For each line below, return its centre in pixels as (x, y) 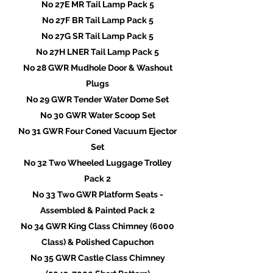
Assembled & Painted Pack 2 (97, 210)
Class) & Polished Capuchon (97, 242)
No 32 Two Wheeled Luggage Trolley (97, 163)
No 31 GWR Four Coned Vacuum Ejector (97, 131)
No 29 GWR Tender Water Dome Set (97, 99)
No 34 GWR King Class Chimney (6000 (97, 226)
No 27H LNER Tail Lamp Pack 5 (97, 52)
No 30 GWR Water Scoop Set (97, 115)
